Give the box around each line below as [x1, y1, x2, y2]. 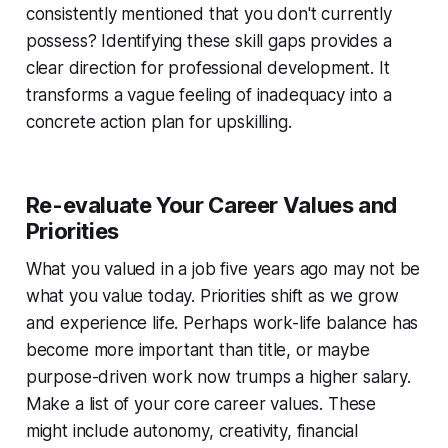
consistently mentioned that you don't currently [25, 3, 392, 24]
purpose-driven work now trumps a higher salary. [25, 366, 411, 387]
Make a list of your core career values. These [25, 393, 377, 414]
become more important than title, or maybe [25, 339, 370, 360]
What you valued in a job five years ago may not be [25, 258, 421, 279]
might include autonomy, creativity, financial [25, 420, 359, 441]
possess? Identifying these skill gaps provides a [25, 30, 392, 51]
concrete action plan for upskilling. [25, 111, 292, 132]
